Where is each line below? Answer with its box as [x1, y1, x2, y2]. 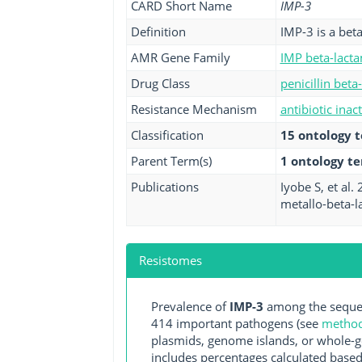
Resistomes [138, 252, 202, 268]
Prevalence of [150, 298, 229, 314]
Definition [130, 23, 186, 40]
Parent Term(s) [130, 153, 212, 169]
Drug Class [130, 75, 190, 91]
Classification [130, 127, 204, 143]
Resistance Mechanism [130, 101, 257, 117]
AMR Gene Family [130, 49, 230, 65]
